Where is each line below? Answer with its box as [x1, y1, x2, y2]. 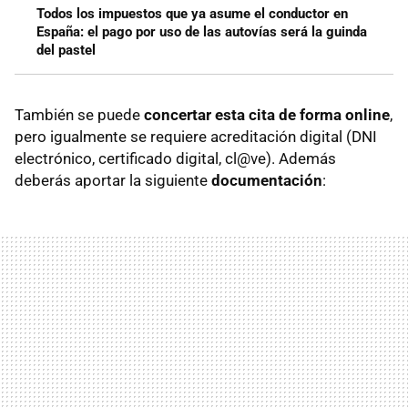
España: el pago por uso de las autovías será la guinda [36, 24, 367, 41]
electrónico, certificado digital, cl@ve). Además [15, 149, 336, 168]
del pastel [36, 42, 96, 59]
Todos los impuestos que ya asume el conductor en [36, 5, 348, 23]
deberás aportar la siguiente [15, 171, 211, 190]
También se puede [15, 106, 144, 125]
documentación [211, 171, 322, 190]
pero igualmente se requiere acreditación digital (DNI [15, 127, 377, 147]
